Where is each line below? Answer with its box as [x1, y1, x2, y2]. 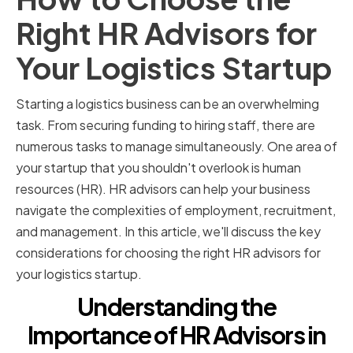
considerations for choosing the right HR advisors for [16, 244, 321, 262]
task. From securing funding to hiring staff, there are [16, 117, 315, 134]
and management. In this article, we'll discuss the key [16, 223, 321, 240]
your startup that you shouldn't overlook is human [16, 159, 301, 176]
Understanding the [76, 292, 277, 322]
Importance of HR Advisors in [27, 320, 326, 351]
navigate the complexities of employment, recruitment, [16, 202, 336, 219]
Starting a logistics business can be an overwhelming [16, 95, 319, 113]
